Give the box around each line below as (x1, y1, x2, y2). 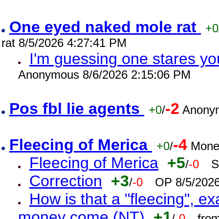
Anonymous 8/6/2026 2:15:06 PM (18, 68, 191, 81)
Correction (29, 172, 102, 190)
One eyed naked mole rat (9, 18, 201, 36)
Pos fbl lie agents (9, 100, 144, 117)
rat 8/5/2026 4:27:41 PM (1, 36, 127, 49)
